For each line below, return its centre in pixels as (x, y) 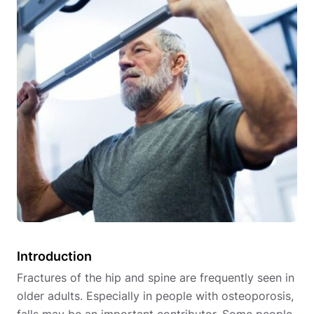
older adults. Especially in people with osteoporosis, (155, 296)
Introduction (54, 257)
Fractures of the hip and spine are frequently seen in (156, 278)
